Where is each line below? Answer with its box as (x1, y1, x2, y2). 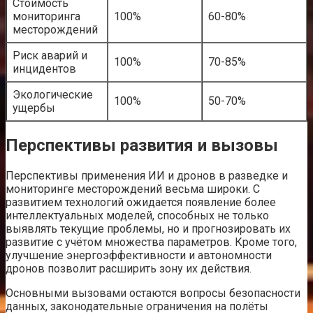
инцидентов (13, 62, 76, 76)
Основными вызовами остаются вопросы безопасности (6, 286, 300, 300)
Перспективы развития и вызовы (6, 136, 278, 156)
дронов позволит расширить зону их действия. (6, 262, 252, 276)
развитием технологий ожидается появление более (6, 196, 276, 210)
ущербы (13, 101, 55, 115)
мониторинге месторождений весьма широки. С (6, 182, 260, 196)
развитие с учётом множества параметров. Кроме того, (6, 235, 297, 249)
